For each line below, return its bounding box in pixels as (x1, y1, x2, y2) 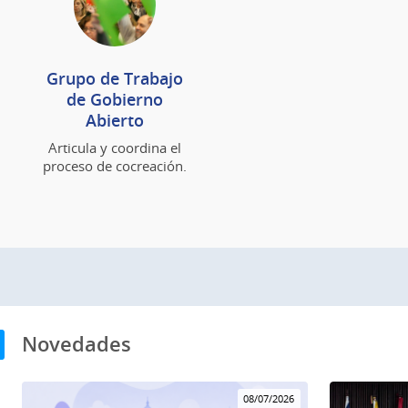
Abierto (86, 108, 144, 131)
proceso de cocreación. (43, 156, 187, 175)
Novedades (22, 331, 131, 359)
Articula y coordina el (48, 138, 181, 157)
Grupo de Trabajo (46, 66, 183, 89)
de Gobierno (66, 87, 163, 110)
